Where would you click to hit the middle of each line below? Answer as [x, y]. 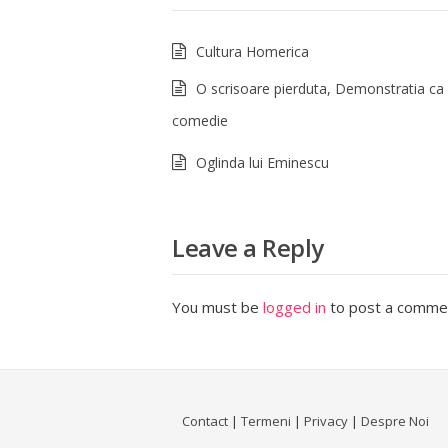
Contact [205, 421]
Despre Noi [395, 421]
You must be [217, 307]
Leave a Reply [248, 247]
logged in [294, 307]
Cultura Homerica [252, 51]
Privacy [326, 421]
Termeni [266, 421]
